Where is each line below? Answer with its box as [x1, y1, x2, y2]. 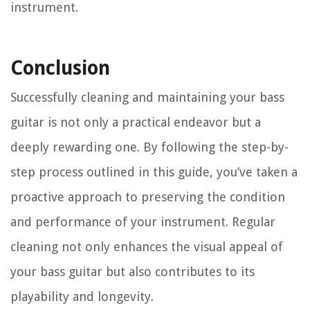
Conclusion [10, 57, 110, 80]
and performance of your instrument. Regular [10, 215, 275, 230]
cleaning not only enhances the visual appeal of [10, 239, 283, 255]
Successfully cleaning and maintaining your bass [10, 90, 284, 105]
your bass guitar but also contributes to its [10, 264, 255, 280]
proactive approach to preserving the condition [10, 190, 285, 205]
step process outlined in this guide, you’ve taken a [10, 165, 298, 180]
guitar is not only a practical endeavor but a [10, 115, 261, 130]
